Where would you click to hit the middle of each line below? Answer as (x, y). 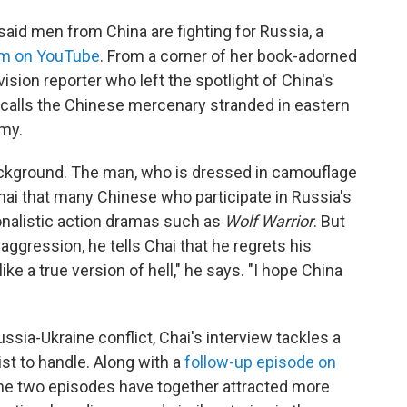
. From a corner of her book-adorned (228, 56)
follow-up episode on (260, 362)
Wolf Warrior (269, 221)
